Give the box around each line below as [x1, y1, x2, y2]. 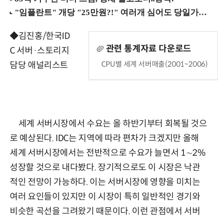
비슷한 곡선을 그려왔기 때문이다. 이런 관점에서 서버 [10, 206, 200, 217]
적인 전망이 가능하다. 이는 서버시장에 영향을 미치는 [10, 177, 200, 188]
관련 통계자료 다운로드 [106, 43, 192, 54]
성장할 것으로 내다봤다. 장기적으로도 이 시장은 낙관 [10, 162, 200, 173]
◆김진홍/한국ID [10, 31, 70, 42]
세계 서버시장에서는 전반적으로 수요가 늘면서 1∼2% [10, 147, 206, 159]
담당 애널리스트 [10, 60, 69, 71]
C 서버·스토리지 [10, 45, 70, 56]
